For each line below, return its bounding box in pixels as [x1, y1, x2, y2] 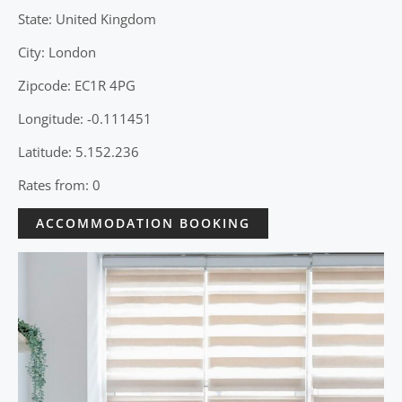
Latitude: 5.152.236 [18, 142, 139, 161]
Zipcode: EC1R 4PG [18, 75, 135, 94]
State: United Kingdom [18, 9, 156, 28]
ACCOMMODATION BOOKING [36, 214, 250, 232]
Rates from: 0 [18, 175, 100, 194]
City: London [18, 42, 96, 61]
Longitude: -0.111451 [18, 109, 152, 127]
